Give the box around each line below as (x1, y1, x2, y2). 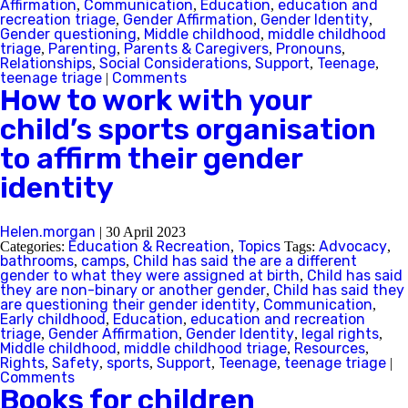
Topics (238, 238, 280, 255)
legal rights (301, 325, 379, 342)
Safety (52, 354, 99, 372)
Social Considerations (99, 55, 248, 72)
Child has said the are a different (133, 252, 357, 270)
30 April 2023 (106, 224, 186, 240)
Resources (294, 340, 365, 357)
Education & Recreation (68, 238, 230, 255)
